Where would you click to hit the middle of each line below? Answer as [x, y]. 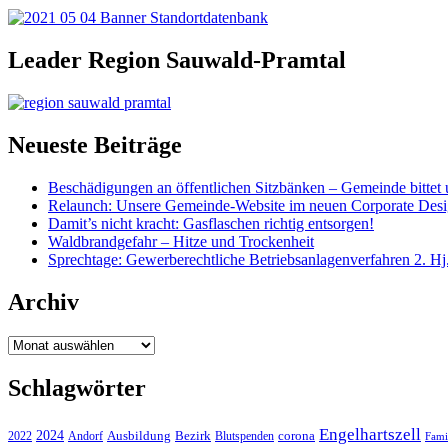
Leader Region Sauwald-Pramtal [177, 60]
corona [296, 435]
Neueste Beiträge [95, 145]
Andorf [85, 435]
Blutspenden [244, 435]
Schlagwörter [77, 387]
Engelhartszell [370, 434]
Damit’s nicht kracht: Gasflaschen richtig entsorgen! [211, 223]
